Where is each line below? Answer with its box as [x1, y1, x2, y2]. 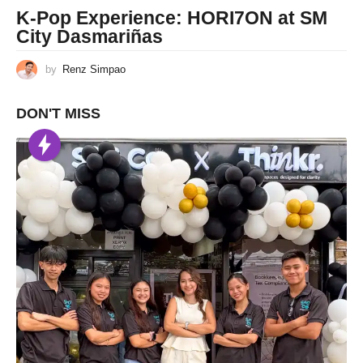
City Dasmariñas [16, 26, 163, 48]
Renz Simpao [62, 63, 126, 76]
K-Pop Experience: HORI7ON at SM [16, 7, 327, 29]
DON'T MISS [16, 105, 100, 122]
